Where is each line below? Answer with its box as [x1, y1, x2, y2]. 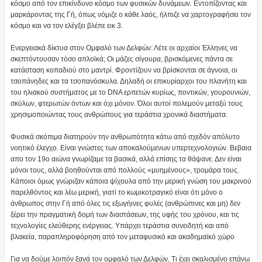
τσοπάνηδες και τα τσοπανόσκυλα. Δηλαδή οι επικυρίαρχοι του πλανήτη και [10, 77, 247, 86]
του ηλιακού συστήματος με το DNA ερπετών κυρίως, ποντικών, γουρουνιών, [10, 88, 250, 97]
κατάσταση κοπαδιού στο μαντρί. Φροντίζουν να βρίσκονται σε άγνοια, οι [10, 66, 237, 75]
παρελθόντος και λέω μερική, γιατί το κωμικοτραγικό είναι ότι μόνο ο [10, 188, 223, 197]
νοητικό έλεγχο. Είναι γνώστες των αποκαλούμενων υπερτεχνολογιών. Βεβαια [10, 144, 251, 153]
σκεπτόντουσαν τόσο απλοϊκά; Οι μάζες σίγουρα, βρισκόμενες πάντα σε [10, 55, 233, 64]
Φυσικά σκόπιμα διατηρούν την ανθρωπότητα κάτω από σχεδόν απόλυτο [10, 133, 240, 142]
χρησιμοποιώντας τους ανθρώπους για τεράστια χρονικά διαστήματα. [10, 111, 229, 119]
